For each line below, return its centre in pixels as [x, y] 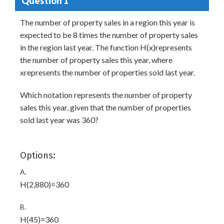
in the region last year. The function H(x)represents [106, 47]
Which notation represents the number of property [106, 95]
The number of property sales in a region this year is [107, 22]
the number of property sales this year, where [96, 60]
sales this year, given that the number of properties [105, 107]
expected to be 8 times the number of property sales [109, 35]
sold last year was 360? [59, 120]
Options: [38, 155]
